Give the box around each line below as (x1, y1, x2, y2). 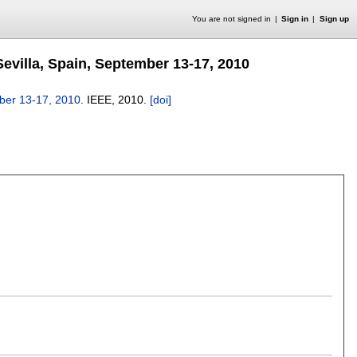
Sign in (281, 14, 309, 23)
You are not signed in (191, 14, 271, 23)
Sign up (319, 14, 349, 23)
